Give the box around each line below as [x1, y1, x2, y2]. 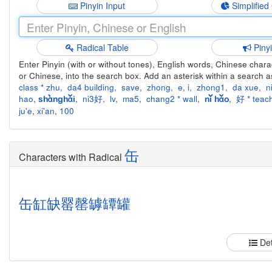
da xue [233, 81, 259, 93]
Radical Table [73, 41, 129, 53]
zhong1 [197, 81, 225, 93]
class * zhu [19, 81, 60, 93]
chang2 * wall [146, 93, 197, 104]
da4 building [67, 81, 114, 93]
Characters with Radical [19, 150, 124, 164]
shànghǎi [38, 95, 75, 104]
